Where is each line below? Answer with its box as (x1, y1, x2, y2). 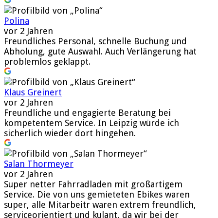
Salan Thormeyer (4, 158, 73, 169)
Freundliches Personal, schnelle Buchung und (4, 36, 187, 46)
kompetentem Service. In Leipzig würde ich (4, 117, 179, 128)
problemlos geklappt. (4, 56, 91, 67)
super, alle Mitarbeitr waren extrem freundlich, (4, 199, 196, 210)
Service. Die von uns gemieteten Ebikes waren (4, 189, 190, 200)
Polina (4, 15, 29, 26)
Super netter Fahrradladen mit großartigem (4, 179, 182, 189)
